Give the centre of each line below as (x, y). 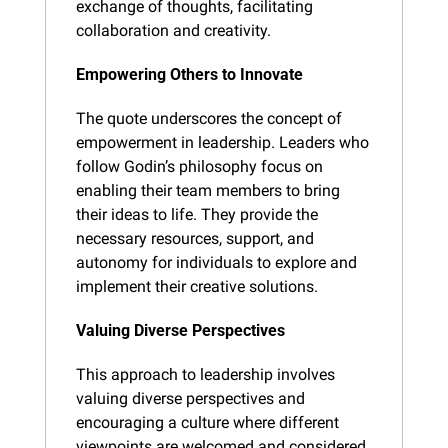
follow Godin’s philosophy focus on (199, 166)
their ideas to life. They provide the (197, 214)
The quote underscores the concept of (209, 118)
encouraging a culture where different (207, 422)
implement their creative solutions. (197, 286)
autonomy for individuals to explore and (216, 262)
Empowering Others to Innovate (189, 74)
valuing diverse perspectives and (190, 398)
